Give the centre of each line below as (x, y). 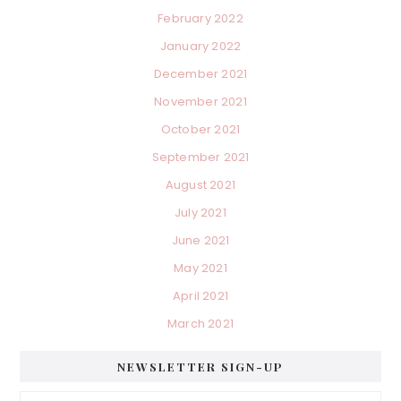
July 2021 (200, 213)
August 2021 (200, 185)
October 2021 (200, 130)
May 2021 (200, 269)
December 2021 (200, 74)
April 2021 (200, 296)
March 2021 (200, 324)
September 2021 (200, 158)
